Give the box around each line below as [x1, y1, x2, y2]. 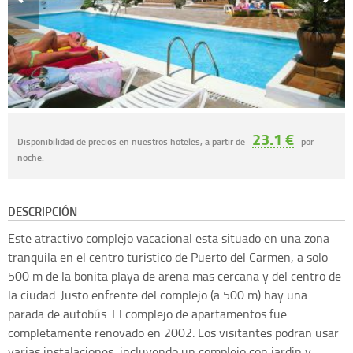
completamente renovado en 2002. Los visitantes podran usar [8, 324, 339, 342]
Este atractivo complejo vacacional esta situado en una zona [8, 229, 329, 247]
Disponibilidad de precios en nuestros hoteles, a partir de [17, 135, 247, 148]
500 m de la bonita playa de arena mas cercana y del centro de [8, 267, 341, 285]
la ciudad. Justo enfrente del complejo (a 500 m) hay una [8, 286, 307, 304]
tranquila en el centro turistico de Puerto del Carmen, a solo [8, 248, 328, 266]
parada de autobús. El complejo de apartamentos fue [8, 305, 287, 323]
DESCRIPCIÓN [8, 203, 77, 221]
